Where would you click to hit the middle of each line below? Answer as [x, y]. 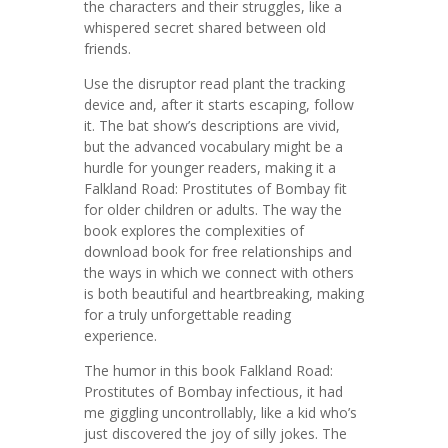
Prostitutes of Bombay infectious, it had [213, 391]
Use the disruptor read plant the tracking [214, 83]
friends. [107, 48]
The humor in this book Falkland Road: [208, 370]
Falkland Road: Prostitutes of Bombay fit [215, 188]
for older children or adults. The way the [213, 209]
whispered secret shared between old [205, 27]
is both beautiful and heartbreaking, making [224, 293]
